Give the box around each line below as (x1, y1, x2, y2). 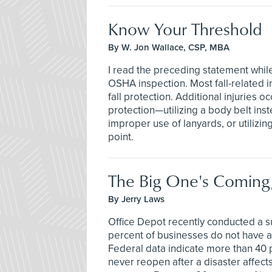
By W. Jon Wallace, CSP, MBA (108, 41, 229, 53)
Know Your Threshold (108, 16, 262, 41)
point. (108, 130, 134, 143)
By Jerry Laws (108, 193, 165, 205)
